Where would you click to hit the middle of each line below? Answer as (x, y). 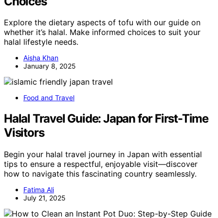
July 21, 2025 (45, 198)
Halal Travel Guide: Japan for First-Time (106, 119)
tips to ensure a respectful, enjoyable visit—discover (101, 164)
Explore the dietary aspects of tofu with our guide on (102, 23)
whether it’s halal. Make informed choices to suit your (102, 32)
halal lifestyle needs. (41, 42)
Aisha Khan (41, 58)
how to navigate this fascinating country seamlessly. (100, 174)
